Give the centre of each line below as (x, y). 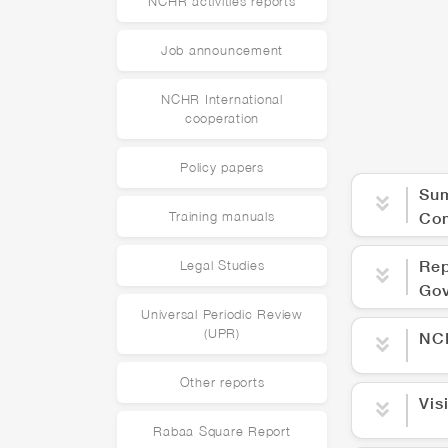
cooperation (222, 118)
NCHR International (222, 99)
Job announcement (222, 50)
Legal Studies (222, 265)
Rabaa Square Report (222, 431)
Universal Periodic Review (222, 314)
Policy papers (222, 167)
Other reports (222, 382)
